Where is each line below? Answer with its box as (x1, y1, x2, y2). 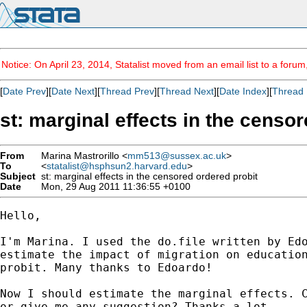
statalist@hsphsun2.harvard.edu (47, 160, 187, 171)
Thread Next (160, 86, 214, 97)
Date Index (219, 86, 267, 97)
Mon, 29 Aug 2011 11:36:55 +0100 (36, 181, 191, 192)
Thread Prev (100, 86, 154, 97)
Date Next (51, 86, 95, 97)
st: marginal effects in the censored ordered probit (36, 171, 258, 182)
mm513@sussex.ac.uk (127, 150, 226, 161)
